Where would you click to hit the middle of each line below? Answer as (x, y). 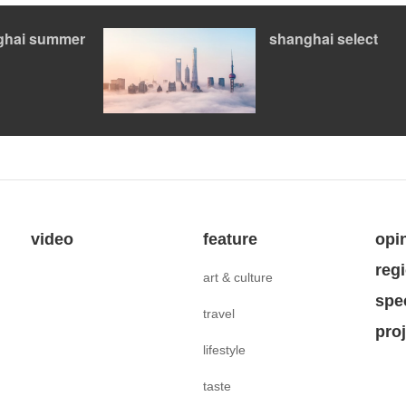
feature (230, 240)
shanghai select (324, 38)
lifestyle (224, 350)
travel (219, 314)
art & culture (238, 278)
